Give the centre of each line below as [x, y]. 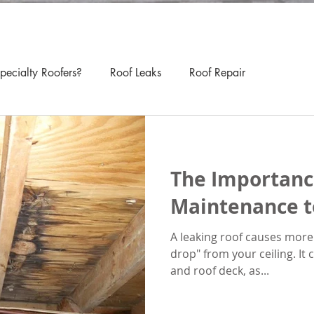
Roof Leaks [136, 73]
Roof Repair [217, 73]
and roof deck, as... [220, 271]
